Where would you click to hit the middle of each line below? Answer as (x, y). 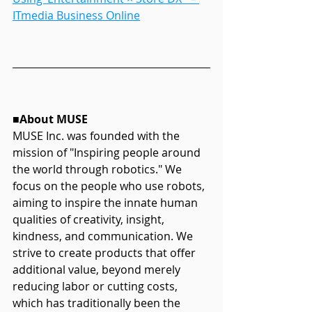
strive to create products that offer (106, 253)
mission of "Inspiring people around (108, 153)
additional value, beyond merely (98, 270)
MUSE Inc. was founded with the (97, 136)
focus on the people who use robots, (110, 186)
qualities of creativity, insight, (90, 219)
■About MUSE (50, 119)
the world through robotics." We (99, 169)
